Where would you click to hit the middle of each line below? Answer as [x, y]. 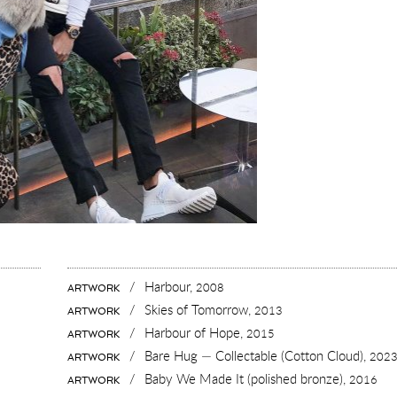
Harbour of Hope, [196, 332]
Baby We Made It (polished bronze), [247, 378]
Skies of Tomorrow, [200, 309]
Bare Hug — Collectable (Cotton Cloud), [257, 355]
